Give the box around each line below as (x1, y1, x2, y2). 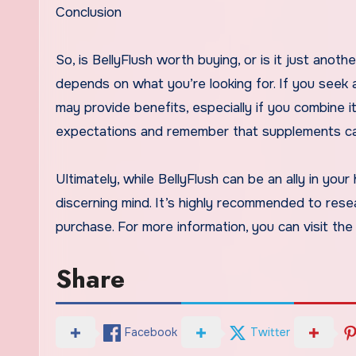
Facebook (125, 324, 177, 339)
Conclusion (56, 4, 122, 21)
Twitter (250, 324, 290, 339)
